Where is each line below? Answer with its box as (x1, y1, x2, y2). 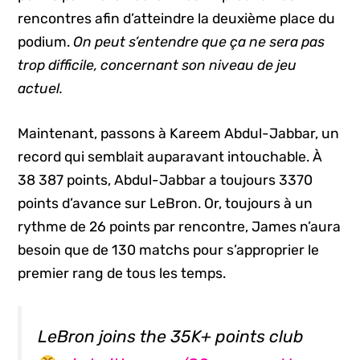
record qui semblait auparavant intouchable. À (18, 148, 323, 165)
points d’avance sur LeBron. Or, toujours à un (18, 194, 313, 211)
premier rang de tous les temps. (18, 264, 227, 281)
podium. (18, 34, 74, 51)
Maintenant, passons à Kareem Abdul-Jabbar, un (18, 125, 340, 141)
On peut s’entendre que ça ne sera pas (73, 34, 325, 51)
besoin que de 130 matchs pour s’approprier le (18, 241, 320, 258)
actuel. (18, 80, 63, 97)
